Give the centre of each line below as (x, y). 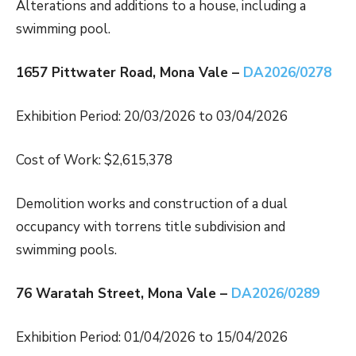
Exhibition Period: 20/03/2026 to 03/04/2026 (152, 117)
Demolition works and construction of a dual (152, 204)
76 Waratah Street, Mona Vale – (124, 294)
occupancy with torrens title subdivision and (151, 227)
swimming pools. (66, 250)
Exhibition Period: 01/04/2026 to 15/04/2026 (152, 338)
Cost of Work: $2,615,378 (94, 161)
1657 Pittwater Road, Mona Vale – (130, 73)
